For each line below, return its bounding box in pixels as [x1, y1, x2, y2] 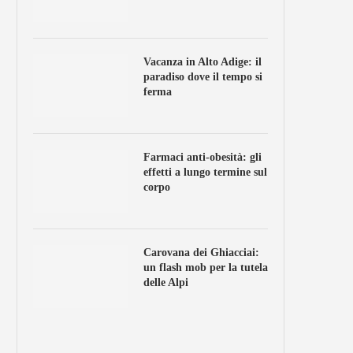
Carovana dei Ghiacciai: [143, 247, 259, 258]
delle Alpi [143, 277, 188, 288]
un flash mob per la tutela [143, 262, 268, 273]
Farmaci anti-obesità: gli [143, 151, 262, 163]
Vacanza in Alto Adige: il [143, 56, 262, 68]
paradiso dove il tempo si [143, 71, 262, 83]
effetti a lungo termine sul [143, 166, 267, 178]
